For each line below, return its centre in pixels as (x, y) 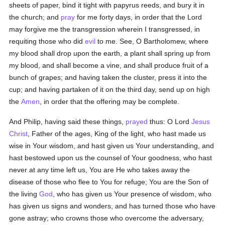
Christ (19, 134)
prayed (137, 122)
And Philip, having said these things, (68, 122)
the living (24, 194)
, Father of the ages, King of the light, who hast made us (117, 134)
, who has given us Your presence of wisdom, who (132, 194)
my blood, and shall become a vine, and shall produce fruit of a (109, 65)
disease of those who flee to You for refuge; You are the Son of (109, 182)
